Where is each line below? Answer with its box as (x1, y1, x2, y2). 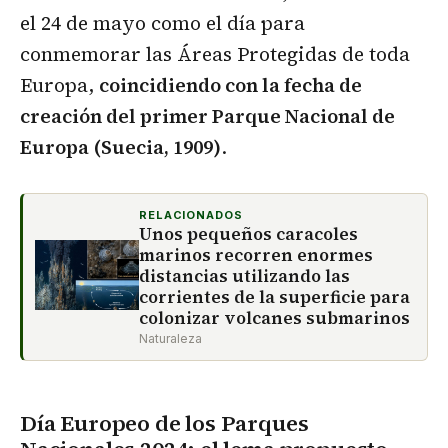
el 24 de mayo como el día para (20, 10, 305, 37)
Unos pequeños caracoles (139, 222, 358, 247)
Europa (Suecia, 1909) (20, 134, 221, 161)
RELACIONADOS (139, 208, 243, 223)
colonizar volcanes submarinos (139, 306, 410, 331)
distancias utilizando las (139, 264, 350, 289)
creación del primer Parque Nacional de (20, 103, 395, 130)
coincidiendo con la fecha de (99, 72, 362, 99)
